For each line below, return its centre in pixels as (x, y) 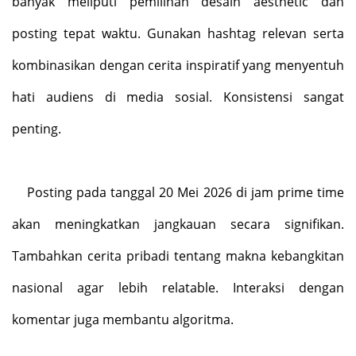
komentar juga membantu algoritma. (123, 319)
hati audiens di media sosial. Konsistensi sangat (178, 97)
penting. (37, 129)
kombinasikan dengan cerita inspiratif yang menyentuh (178, 65)
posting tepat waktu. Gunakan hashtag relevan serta (178, 33)
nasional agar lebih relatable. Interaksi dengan (178, 288)
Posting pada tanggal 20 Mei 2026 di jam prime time (185, 192)
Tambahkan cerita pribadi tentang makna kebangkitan (178, 256)
